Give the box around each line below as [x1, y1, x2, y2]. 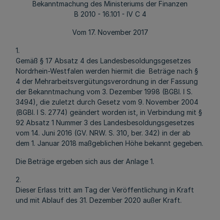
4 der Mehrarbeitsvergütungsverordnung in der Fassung [16, 77, 198, 85]
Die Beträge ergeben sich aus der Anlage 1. [16, 157, 154, 165]
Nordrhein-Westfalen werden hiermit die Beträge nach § [16, 67, 198, 75]
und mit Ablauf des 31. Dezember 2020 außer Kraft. [16, 196, 182, 204]
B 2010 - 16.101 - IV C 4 [74, 10, 146, 18]
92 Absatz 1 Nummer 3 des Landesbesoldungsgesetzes [16, 118, 194, 127]
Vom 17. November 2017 [72, 28, 148, 36]
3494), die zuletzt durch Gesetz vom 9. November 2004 [16, 98, 198, 106]
